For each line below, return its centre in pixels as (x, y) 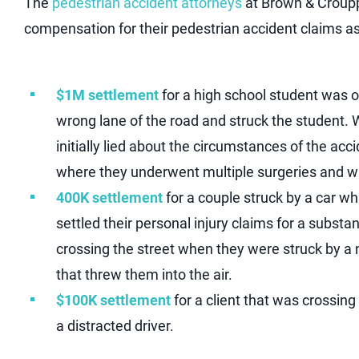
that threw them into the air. (144, 274)
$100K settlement (113, 300)
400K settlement (109, 198)
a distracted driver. (115, 326)
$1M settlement (107, 95)
